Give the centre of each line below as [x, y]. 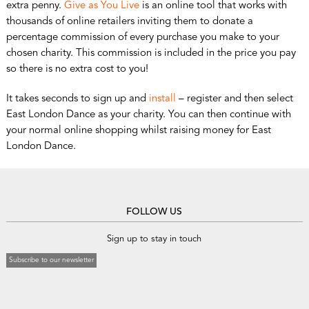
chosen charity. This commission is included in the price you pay [151, 53]
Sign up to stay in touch [154, 239]
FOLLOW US [154, 211]
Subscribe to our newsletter [51, 260]
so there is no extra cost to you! [77, 69]
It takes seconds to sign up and [77, 99]
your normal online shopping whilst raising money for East [138, 130]
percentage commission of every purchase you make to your [142, 37]
